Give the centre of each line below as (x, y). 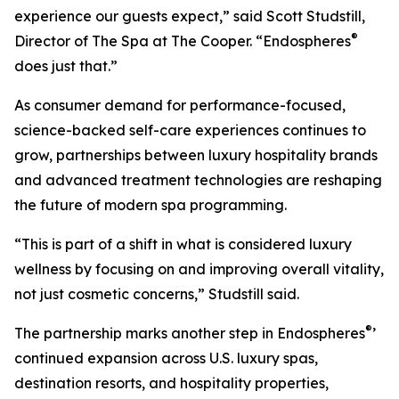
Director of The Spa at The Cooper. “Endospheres (183, 41)
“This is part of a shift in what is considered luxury (183, 244)
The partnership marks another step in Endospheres (190, 334)
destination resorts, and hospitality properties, (171, 383)
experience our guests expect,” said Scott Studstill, (190, 16)
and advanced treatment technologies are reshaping (198, 180)
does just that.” (66, 66)
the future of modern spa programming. (151, 205)
